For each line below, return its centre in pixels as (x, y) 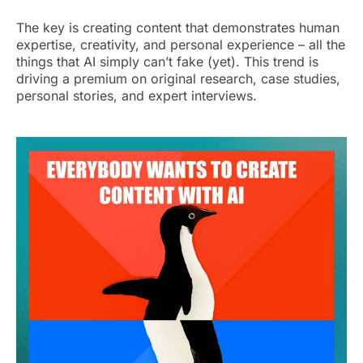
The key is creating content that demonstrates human (178, 28)
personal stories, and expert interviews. (137, 96)
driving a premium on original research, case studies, (178, 79)
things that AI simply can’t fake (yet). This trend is (167, 62)
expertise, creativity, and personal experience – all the (181, 45)
